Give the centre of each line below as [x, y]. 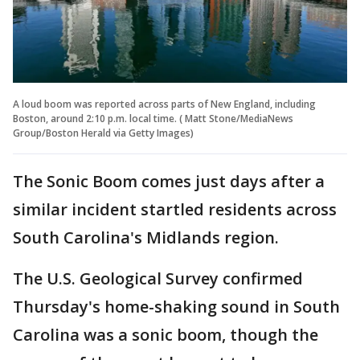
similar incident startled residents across [175, 209]
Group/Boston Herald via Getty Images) [103, 133]
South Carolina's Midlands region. [148, 237]
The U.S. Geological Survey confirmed [158, 278]
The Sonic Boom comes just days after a [169, 181]
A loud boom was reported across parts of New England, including [164, 104]
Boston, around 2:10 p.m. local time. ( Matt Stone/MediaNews [153, 118]
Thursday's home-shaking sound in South [176, 306]
